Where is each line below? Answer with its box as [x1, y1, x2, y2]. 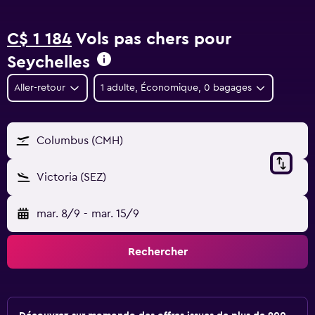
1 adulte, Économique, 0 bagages [100, 83, 252, 93]
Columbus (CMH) [37, 135, 123, 146]
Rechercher [127, 246, 188, 257]
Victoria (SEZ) [37, 172, 106, 183]
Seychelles [7, 54, 90, 71]
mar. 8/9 [37, 208, 80, 219]
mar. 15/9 [91, 208, 139, 219]
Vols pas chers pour [72, 31, 231, 48]
